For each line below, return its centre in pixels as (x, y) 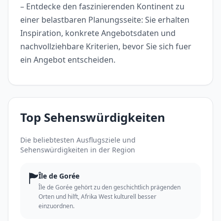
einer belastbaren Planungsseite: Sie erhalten (105, 19)
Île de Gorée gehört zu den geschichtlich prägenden (110, 187)
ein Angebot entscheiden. (68, 59)
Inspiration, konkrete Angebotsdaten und (98, 33)
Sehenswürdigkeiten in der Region (78, 149)
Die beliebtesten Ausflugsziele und (78, 140)
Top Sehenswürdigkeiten (93, 117)
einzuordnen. (56, 206)
